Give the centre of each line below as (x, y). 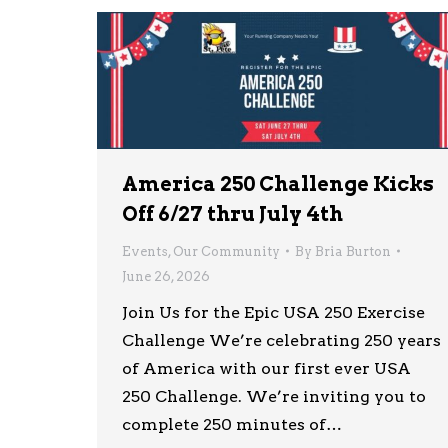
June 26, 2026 (166, 276)
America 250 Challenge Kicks (278, 183)
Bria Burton (353, 251)
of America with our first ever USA (266, 368)
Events (145, 251)
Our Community (226, 251)
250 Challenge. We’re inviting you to (274, 396)
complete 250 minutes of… (232, 424)
